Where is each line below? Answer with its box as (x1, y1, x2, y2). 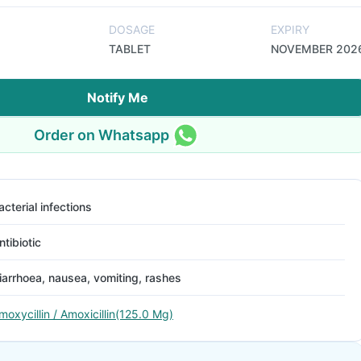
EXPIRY (271, 23, 309, 36)
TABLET (109, 42, 151, 56)
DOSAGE (109, 23, 155, 36)
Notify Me (87, 89, 148, 106)
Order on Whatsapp (34, 126, 169, 143)
